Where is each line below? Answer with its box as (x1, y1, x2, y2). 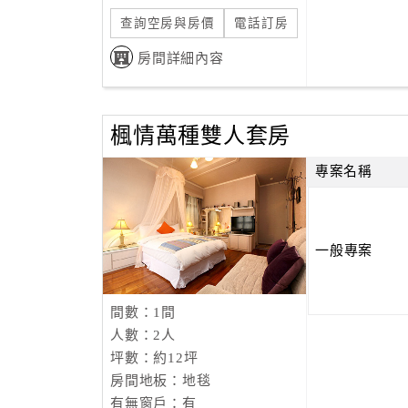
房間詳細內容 (138, 51, 224, 66)
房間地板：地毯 (110, 373, 211, 388)
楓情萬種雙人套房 (110, 124, 291, 148)
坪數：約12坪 (110, 351, 199, 365)
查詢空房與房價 (120, 16, 215, 30)
